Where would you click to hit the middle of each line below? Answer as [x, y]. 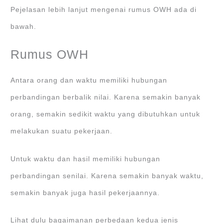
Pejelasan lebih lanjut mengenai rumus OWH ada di [104, 9]
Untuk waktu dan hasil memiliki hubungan [86, 159]
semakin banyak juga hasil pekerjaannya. [85, 193]
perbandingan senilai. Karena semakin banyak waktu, [107, 176]
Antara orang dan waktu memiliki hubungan [89, 80]
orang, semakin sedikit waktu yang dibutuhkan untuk [106, 114]
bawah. [26, 26]
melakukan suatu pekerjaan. [62, 131]
